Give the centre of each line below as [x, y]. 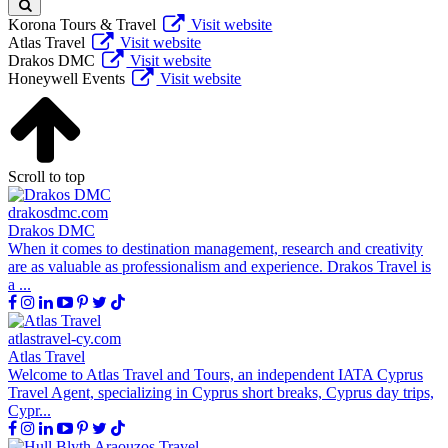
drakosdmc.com [58, 212]
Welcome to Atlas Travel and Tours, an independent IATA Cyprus [215, 374]
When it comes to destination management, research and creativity [215, 248]
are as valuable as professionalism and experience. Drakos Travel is [219, 266]
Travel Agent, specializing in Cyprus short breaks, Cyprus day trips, [221, 392]
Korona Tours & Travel [82, 24]
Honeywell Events [66, 78]
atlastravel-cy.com [64, 338]
